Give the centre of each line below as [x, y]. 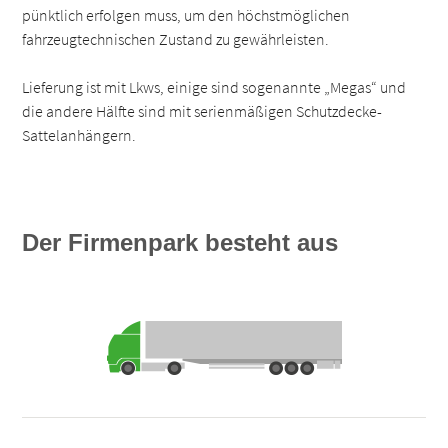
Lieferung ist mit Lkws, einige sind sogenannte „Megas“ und [214, 86]
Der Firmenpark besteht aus [180, 242]
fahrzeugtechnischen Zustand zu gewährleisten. [176, 38]
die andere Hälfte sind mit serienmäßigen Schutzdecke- [202, 110]
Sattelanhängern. [79, 134]
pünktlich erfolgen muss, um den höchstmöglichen [186, 14]
